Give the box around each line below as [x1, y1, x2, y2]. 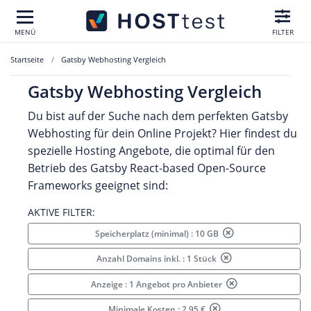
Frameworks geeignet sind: [28, 178, 168, 193]
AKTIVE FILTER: [28, 205, 95, 219]
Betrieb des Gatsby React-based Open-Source [28, 160, 266, 176]
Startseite [10, 54, 44, 65]
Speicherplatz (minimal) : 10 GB [94, 227, 223, 239]
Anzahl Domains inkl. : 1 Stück [96, 253, 221, 265]
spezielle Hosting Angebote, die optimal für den [28, 143, 275, 158]
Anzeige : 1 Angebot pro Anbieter [91, 278, 226, 290]
